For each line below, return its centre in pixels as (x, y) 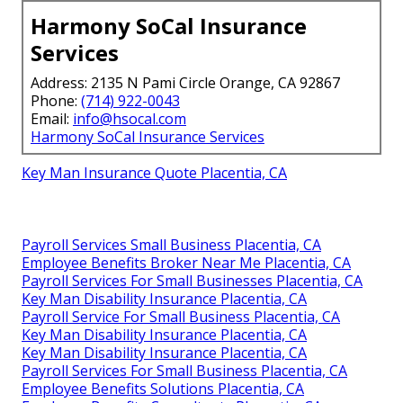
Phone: (56, 100)
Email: (52, 118)
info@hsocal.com (130, 118)
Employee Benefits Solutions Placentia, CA (163, 388)
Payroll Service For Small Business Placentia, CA (181, 316)
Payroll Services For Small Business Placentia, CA (184, 370)
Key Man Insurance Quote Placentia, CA (154, 172)
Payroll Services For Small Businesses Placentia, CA (192, 280)
